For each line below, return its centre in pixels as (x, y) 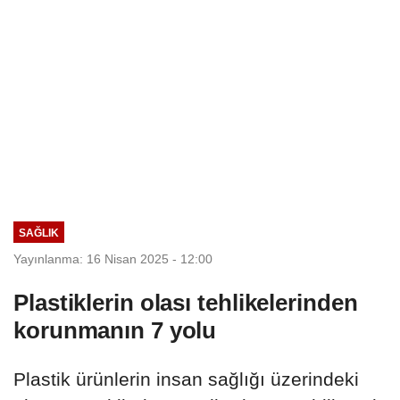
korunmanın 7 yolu (115, 330)
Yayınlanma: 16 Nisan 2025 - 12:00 (113, 258)
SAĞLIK (38, 232)
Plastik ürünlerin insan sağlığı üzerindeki (186, 379)
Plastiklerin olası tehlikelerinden (186, 302)
